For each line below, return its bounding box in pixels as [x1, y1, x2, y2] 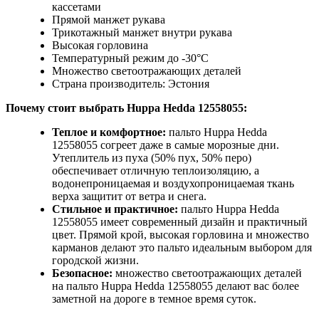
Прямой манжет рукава [52, 14, 165, 26]
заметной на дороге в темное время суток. [52, 293, 256, 305]
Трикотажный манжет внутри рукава [52, 26, 232, 39]
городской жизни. [52, 254, 139, 267]
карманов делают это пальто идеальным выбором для [52, 241, 312, 254]
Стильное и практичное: [52, 203, 178, 216]
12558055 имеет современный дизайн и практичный [52, 216, 308, 229]
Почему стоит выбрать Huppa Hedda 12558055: [6, 102, 247, 115]
